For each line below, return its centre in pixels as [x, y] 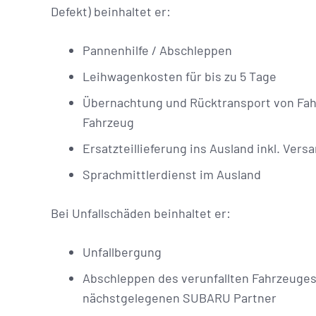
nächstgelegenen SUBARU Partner [180, 298]
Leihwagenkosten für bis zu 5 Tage [180, 76]
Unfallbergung [122, 252]
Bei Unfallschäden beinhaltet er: [141, 213]
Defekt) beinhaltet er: [111, 11]
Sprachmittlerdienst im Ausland [172, 174]
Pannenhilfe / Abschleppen [157, 50]
